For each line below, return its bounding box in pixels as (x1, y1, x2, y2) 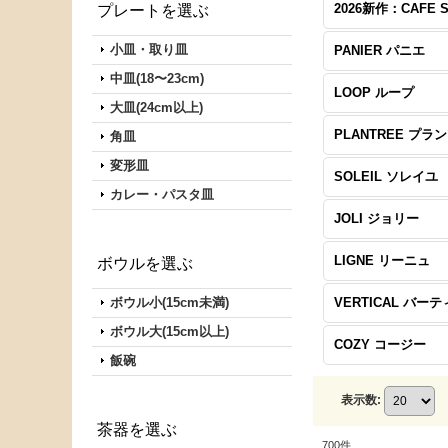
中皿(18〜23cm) (110, 71, 204, 86)
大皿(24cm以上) (110, 100, 203, 115)
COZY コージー (334, 337, 426, 352)
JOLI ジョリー (334, 211, 419, 226)
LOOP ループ (334, 85, 414, 100)
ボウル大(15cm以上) (110, 324, 229, 339)
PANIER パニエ (334, 43, 425, 58)
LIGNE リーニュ (334, 253, 430, 268)
